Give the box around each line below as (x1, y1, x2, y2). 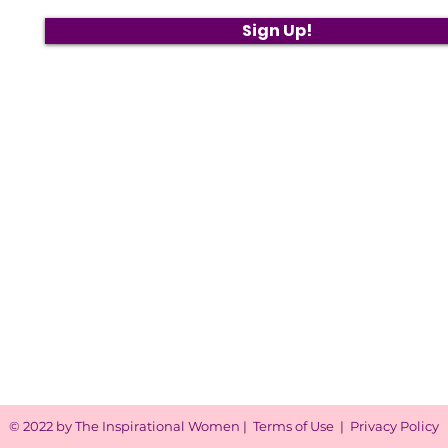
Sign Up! (241, 19, 312, 42)
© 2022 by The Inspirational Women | (9, 418, 253, 434)
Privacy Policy (350, 418, 439, 434)
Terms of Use (253, 418, 334, 434)
